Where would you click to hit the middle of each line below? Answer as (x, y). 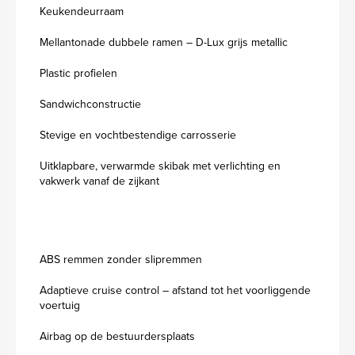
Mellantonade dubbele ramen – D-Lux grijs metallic (164, 42)
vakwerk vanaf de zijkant (99, 181)
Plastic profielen (78, 73)
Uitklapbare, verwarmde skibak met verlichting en (160, 166)
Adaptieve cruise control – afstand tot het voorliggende (175, 290)
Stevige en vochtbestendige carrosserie (138, 135)
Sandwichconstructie (90, 104)
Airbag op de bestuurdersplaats (117, 336)
